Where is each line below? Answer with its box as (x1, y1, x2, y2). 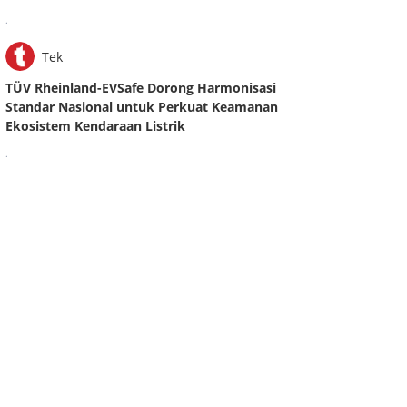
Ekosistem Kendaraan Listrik (5, 117, 185, 135)
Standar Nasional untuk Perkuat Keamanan (5, 98, 278, 116)
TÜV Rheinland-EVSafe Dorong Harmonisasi (5, 79, 276, 97)
